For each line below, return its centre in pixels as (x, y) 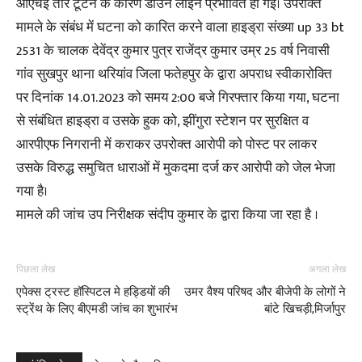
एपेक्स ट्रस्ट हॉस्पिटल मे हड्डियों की (93, 292)
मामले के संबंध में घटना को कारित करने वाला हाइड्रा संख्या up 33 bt (180, 27)
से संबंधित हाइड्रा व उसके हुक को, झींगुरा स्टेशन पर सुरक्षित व (162, 121)
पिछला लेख (36, 269)
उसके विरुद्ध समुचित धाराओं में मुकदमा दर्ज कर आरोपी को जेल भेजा (176, 168)
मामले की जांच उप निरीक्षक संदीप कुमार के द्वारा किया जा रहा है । (167, 215)
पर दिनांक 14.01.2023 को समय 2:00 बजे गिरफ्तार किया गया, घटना (178, 98)
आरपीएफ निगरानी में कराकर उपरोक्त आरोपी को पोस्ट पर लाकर (166, 145)
